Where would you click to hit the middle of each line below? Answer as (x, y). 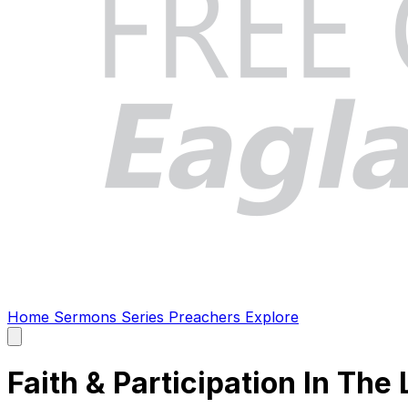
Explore (272, 317)
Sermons (87, 317)
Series (145, 317)
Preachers (207, 317)
